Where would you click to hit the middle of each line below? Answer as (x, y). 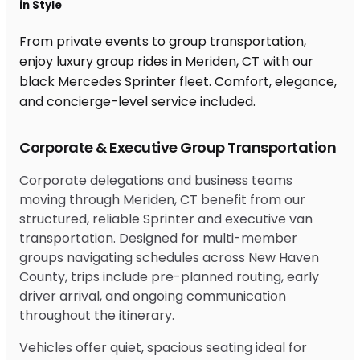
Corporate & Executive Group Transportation (178, 147)
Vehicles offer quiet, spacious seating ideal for (163, 347)
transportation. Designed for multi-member (158, 238)
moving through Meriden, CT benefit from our (162, 199)
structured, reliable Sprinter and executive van (166, 219)
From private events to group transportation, (163, 41)
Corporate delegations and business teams (156, 180)
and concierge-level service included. (137, 101)
